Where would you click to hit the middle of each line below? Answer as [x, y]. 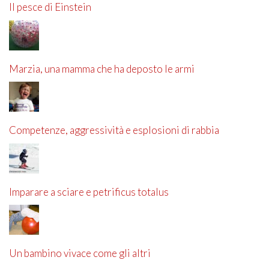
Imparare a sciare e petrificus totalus [89, 192]
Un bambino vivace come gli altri [80, 253]
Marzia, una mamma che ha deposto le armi [102, 68]
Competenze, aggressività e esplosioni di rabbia [114, 130]
